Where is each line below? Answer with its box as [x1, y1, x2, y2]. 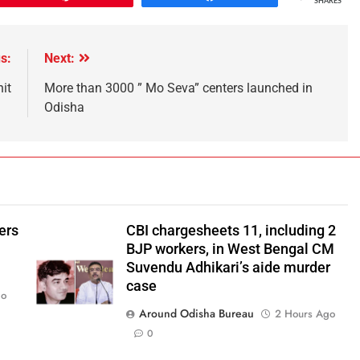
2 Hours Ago [274, 306, 335, 322]
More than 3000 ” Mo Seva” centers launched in [43, 80, 313, 96]
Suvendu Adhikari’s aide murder [125, 260, 330, 276]
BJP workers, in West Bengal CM [125, 241, 334, 258]
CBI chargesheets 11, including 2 [125, 223, 336, 239]
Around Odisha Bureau [138, 305, 254, 322]
